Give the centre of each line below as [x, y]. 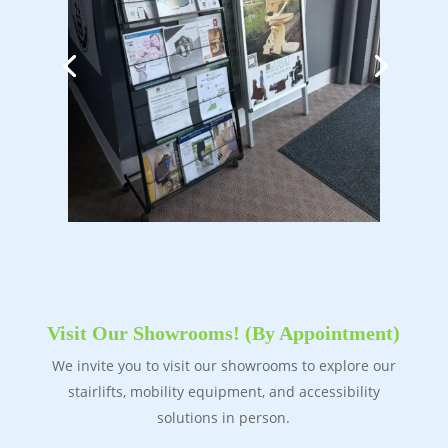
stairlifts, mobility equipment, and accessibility [223, 392]
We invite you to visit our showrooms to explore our [223, 366]
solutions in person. [224, 418]
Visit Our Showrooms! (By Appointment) [224, 333]
